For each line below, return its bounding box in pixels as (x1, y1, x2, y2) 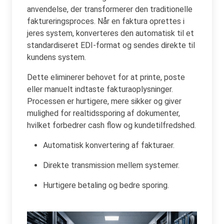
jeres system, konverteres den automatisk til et (27, 28, 194, 38)
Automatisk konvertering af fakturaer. (43, 140, 174, 150)
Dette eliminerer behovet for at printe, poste (27, 72, 185, 82)
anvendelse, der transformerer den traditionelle (27, 4, 192, 14)
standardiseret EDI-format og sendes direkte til (27, 40, 195, 50)
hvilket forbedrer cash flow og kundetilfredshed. (27, 120, 196, 130)
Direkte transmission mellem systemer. (43, 160, 179, 170)
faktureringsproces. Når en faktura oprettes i (27, 16, 184, 26)
